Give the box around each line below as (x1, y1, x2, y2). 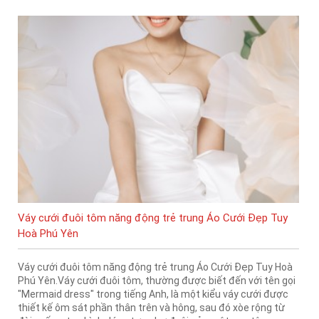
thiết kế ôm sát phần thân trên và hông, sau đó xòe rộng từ (18, 301, 285, 313)
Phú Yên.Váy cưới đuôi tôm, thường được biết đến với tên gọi (18, 274, 296, 286)
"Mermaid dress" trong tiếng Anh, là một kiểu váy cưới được (18, 288, 288, 300)
